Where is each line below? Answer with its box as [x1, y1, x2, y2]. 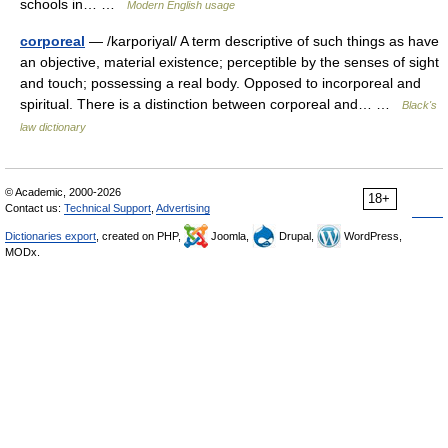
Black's [402, 99, 437, 111]
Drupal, [276, 230, 317, 242]
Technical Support [64, 202, 151, 214]
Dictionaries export [5, 230, 96, 242]
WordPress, [341, 230, 402, 242]
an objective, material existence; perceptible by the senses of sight [20, 54, 439, 70]
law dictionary [20, 121, 86, 133]
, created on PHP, [96, 230, 184, 242]
